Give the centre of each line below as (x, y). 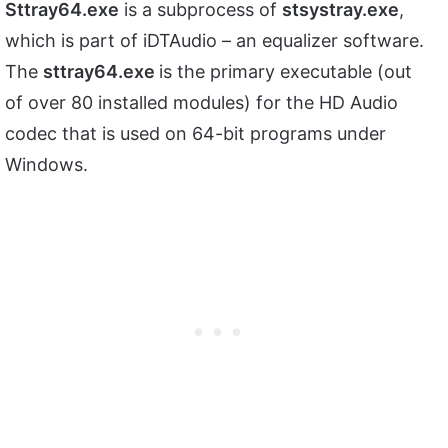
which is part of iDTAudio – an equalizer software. (214, 40)
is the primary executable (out (285, 71)
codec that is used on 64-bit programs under (195, 133)
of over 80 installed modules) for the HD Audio (201, 102)
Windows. (46, 164)
